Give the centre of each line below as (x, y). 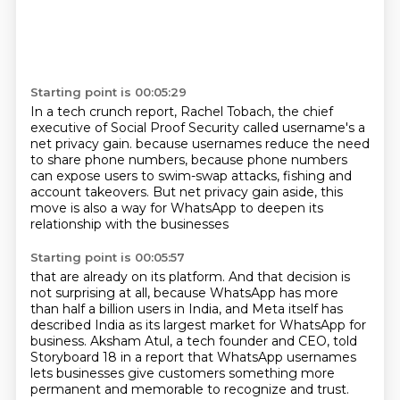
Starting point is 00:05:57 (107, 257)
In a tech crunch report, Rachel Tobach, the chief (181, 112)
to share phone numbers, (110, 160)
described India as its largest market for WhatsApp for (198, 325)
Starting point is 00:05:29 (108, 92)
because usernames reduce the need (252, 144)
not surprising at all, (92, 293)
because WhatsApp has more (246, 293)
